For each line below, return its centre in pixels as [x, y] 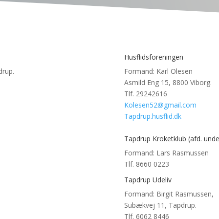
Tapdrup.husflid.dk [153, 116]
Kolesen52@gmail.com [160, 105]
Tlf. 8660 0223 [146, 164]
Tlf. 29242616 [145, 94]
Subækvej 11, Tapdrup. [160, 205]
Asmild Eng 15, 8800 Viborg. [168, 83]
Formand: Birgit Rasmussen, [169, 194]
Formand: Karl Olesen [158, 71]
